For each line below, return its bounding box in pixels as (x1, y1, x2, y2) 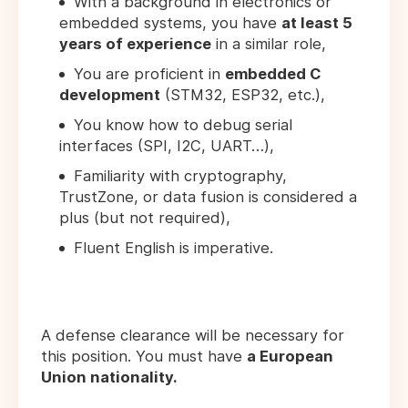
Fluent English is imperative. (74, 239, 273, 258)
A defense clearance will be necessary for (41, 326, 344, 345)
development (59, 86, 160, 105)
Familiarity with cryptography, (74, 167, 287, 186)
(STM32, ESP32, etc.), (160, 86, 325, 105)
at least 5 (281, 14, 352, 33)
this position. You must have (41, 347, 247, 366)
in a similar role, (211, 35, 326, 54)
